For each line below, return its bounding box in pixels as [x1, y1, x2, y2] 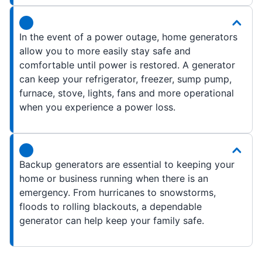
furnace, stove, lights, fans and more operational [19, 87, 234, 99]
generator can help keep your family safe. [19, 215, 204, 227]
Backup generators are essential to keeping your [19, 158, 235, 171]
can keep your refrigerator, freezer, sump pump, [19, 73, 232, 85]
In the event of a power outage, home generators [19, 31, 237, 43]
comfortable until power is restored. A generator [19, 59, 235, 71]
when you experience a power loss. [19, 101, 175, 113]
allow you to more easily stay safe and [19, 45, 191, 57]
